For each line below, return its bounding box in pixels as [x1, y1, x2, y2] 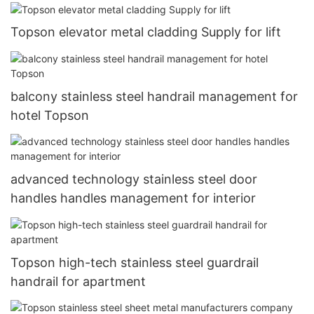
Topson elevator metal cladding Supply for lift [11, 25, 281, 40]
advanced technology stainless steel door [11, 172, 257, 187]
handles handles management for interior [11, 191, 256, 206]
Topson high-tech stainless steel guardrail [11, 254, 259, 270]
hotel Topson [11, 107, 89, 123]
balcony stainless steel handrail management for [11, 88, 298, 104]
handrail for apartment [11, 273, 146, 289]
